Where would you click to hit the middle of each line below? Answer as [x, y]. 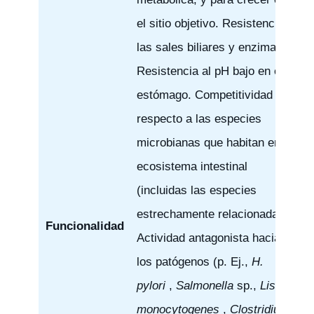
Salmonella [204, 285]
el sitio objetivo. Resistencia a [215, 23]
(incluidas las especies [196, 190]
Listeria [279, 285]
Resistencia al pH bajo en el [210, 71]
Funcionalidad [84, 226]
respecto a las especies [199, 118]
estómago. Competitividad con [216, 95]
